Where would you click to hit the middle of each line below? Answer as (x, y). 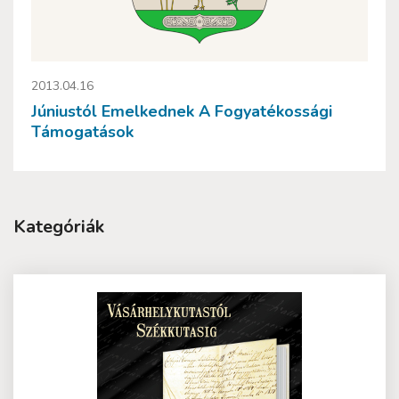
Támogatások (82, 131)
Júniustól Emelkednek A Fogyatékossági (182, 111)
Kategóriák (59, 226)
